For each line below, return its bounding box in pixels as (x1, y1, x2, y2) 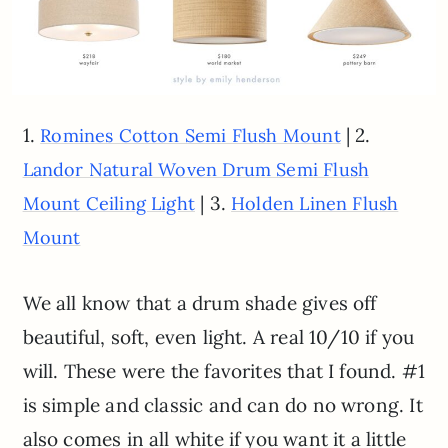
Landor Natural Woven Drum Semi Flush (22, 157, 370, 181)
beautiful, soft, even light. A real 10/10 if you (22, 324, 415, 349)
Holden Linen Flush (231, 191, 399, 215)
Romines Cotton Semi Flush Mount (40, 123, 341, 147)
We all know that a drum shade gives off (22, 290, 377, 315)
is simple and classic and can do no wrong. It (22, 392, 423, 417)
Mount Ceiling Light (22, 191, 196, 215)
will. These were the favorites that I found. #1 (22, 358, 426, 383)
